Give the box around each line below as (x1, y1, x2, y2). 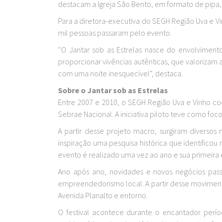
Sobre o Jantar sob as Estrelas (58, 85, 168, 95)
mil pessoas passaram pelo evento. (58, 28, 174, 38)
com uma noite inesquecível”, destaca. (58, 68, 184, 78)
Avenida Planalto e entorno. (58, 190, 148, 200)
